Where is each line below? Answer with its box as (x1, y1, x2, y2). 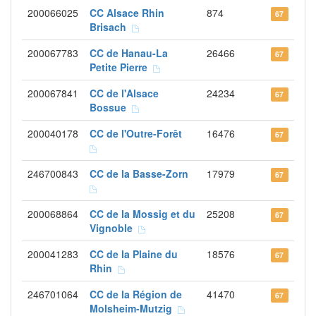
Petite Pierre (90, 60, 153, 74)
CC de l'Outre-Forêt (90, 126, 188, 140)
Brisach (90, 20, 132, 34)
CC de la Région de (90, 287, 182, 301)
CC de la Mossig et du (90, 207, 195, 221)
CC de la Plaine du (90, 247, 178, 261)
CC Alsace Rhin (90, 6, 164, 20)
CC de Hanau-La (90, 46, 168, 60)
